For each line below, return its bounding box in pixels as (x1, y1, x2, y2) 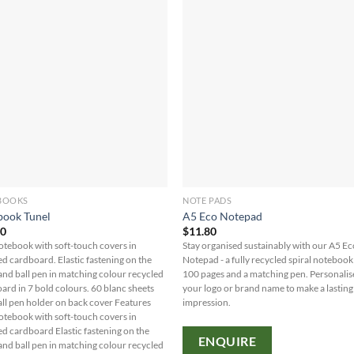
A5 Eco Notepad (183, 209, 263, 223)
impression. (183, 296, 232, 307)
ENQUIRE (198, 333, 257, 348)
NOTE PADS (183, 195, 232, 206)
